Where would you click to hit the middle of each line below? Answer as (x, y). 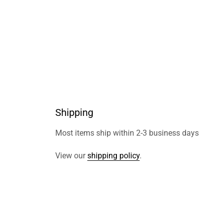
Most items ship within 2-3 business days (127, 133)
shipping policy (113, 155)
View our (71, 155)
